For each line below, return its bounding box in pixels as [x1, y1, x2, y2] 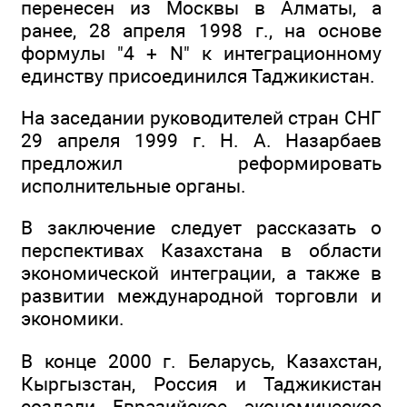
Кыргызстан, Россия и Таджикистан [21, 372, 382, 395]
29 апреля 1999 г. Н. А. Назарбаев [21, 129, 382, 153]
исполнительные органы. [21, 174, 246, 198]
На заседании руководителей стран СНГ [21, 106, 382, 130]
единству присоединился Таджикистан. [21, 64, 375, 87]
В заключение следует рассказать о [21, 216, 382, 240]
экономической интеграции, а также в [21, 262, 382, 285]
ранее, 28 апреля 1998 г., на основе [21, 18, 382, 42]
